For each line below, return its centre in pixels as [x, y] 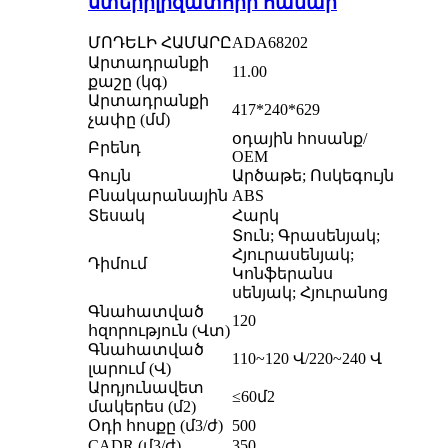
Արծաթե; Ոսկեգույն [313, 175]
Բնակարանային [158, 195]
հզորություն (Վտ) [159, 330]
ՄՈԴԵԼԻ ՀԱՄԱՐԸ [160, 42]
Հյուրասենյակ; [293, 254]
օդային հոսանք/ [299, 138]
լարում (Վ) [129, 368]
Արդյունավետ [146, 387]
